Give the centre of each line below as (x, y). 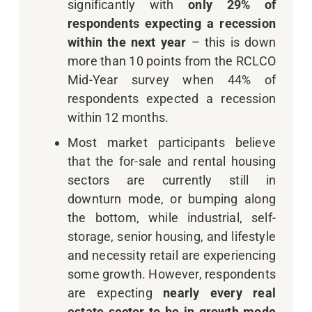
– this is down (231, 42)
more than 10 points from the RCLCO (172, 61)
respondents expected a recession (172, 99)
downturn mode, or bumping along (172, 199)
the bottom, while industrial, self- (172, 218)
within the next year (127, 42)
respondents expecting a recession (172, 24)
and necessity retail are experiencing (172, 256)
